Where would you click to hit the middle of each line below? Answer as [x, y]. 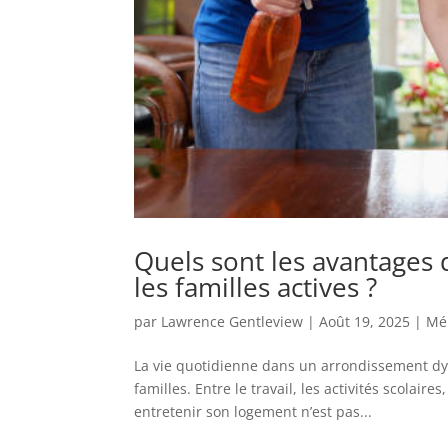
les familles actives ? [256, 286]
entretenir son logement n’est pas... [253, 411]
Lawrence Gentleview [232, 321]
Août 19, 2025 [365, 321]
